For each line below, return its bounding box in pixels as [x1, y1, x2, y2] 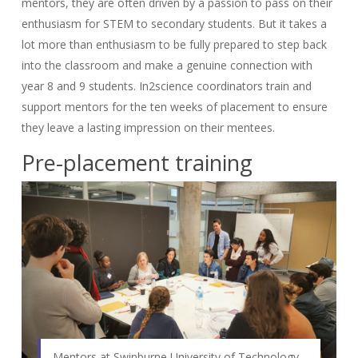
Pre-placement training [21, 148, 253, 178]
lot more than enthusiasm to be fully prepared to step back [21, 37, 327, 53]
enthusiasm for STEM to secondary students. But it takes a [21, 16, 327, 32]
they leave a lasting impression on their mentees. [21, 120, 275, 136]
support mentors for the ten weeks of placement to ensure [21, 99, 328, 115]
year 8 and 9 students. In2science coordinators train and [21, 78, 312, 94]
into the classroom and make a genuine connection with [21, 58, 312, 74]
